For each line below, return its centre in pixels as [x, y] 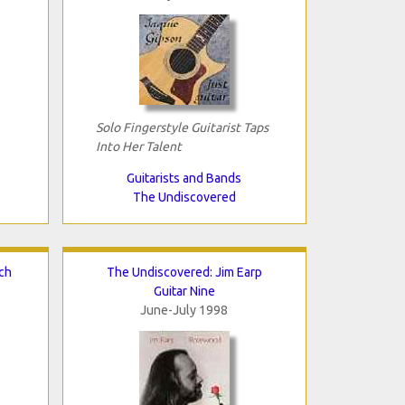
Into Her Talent [138, 146]
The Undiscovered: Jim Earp [184, 272]
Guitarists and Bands [184, 178]
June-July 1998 [184, 310]
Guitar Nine [184, 291]
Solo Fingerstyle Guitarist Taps [182, 127]
